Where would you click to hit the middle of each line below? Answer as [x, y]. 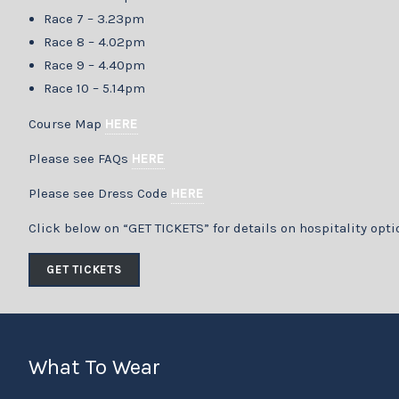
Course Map [67, 124]
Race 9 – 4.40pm [122, 65]
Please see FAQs [80, 159]
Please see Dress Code [100, 194]
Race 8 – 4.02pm [96, 41]
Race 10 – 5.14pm [103, 88]
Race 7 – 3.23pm [122, 18]
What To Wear [94, 367]
